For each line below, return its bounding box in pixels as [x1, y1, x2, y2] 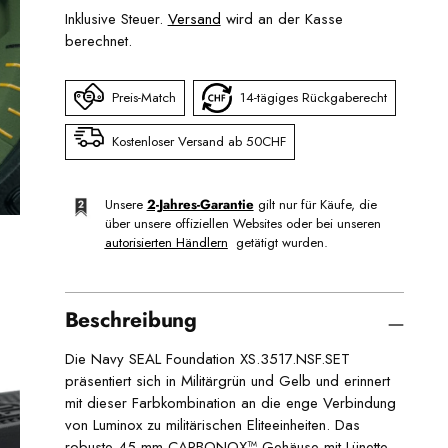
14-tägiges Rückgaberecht [239, 88, 387, 108]
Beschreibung [64, 304, 198, 335]
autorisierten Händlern [104, 232, 228, 252]
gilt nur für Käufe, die [253, 194, 377, 214]
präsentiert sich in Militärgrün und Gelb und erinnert [64, 369, 390, 392]
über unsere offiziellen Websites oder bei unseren [104, 213, 381, 233]
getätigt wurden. [227, 232, 328, 252]
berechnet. [64, 29, 132, 52]
